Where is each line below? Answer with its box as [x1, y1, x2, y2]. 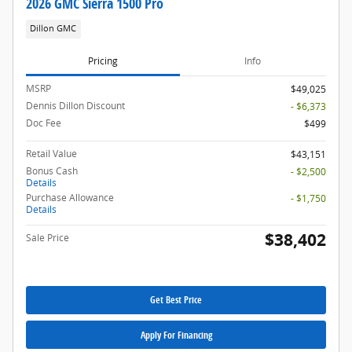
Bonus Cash [26, 163, 78, 178]
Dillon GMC [30, 23, 77, 35]
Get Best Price [150, 293, 202, 307]
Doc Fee [26, 115, 61, 130]
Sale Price [26, 230, 69, 244]
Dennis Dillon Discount [26, 98, 125, 112]
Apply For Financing [140, 328, 212, 342]
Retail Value [26, 146, 77, 160]
